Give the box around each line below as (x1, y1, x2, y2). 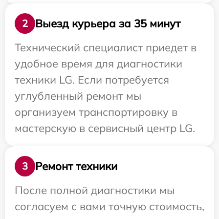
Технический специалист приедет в (15, 41, 197, 55)
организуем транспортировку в (15, 105, 177, 119)
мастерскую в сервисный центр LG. (15, 121, 195, 135)
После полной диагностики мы (15, 183, 175, 197)
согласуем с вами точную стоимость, (15, 199, 204, 214)
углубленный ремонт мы (15, 89, 141, 103)
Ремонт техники (35, 159, 117, 173)
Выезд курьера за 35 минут (35, 16, 180, 30)
